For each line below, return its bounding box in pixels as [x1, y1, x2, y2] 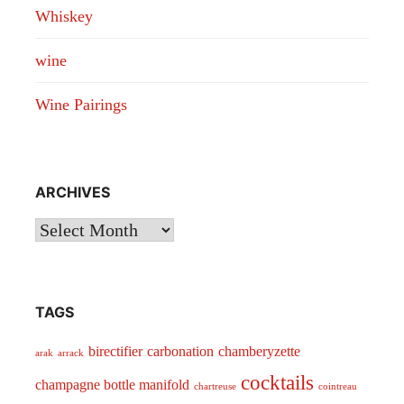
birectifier [87, 344, 142, 360]
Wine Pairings [34, 95, 127, 114]
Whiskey [34, 6, 93, 25]
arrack [57, 348, 84, 359]
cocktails [240, 372, 314, 395]
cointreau [317, 381, 357, 392]
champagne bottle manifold [34, 377, 189, 393]
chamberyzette [217, 344, 300, 360]
